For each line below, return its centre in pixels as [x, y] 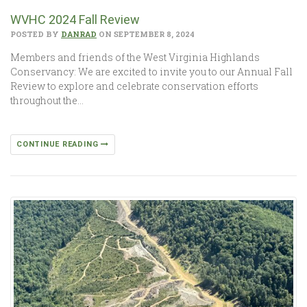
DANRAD [79, 34]
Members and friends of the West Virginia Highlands [135, 57]
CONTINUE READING [59, 144]
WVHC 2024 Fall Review [75, 19]
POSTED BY [36, 34]
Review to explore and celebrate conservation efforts [134, 86]
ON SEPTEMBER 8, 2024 [146, 34]
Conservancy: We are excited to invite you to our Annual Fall [151, 71]
